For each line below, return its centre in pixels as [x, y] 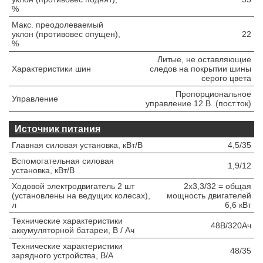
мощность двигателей [209, 195]
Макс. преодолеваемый [58, 25]
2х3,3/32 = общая [218, 186]
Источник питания [58, 129]
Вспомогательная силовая [63, 161]
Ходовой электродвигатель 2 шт [73, 186]
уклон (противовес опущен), [66, 34]
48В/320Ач [231, 225]
